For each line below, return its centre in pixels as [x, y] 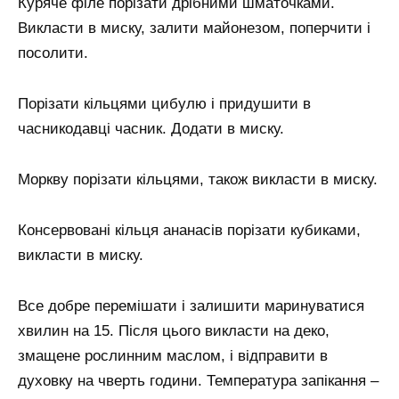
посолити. [53, 53]
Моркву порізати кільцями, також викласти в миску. [198, 180]
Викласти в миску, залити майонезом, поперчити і [194, 28]
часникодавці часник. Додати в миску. [151, 129]
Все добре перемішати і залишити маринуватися [191, 306]
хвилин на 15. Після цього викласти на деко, [174, 331]
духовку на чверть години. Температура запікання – [198, 381]
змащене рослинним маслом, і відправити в [173, 356]
